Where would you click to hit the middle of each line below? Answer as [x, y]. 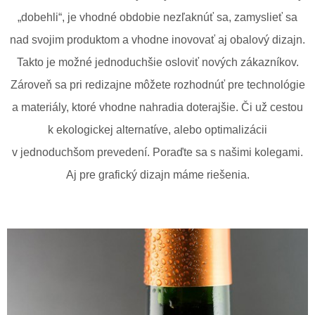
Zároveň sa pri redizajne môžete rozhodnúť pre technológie [157, 84]
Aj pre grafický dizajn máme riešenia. [157, 174]
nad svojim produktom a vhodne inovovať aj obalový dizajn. [157, 39]
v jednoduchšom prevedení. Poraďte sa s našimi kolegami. [157, 152]
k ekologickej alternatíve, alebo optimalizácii [157, 129]
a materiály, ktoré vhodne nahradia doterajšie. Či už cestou [157, 107]
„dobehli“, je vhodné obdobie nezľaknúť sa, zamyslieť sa [157, 17]
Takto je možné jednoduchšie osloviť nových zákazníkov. [157, 62]
